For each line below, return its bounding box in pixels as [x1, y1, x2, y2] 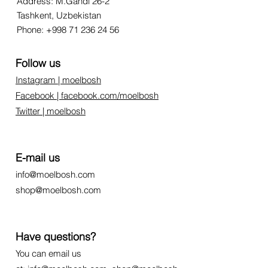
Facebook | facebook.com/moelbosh [16, 90, 159, 102]
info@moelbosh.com [16, 169, 95, 181]
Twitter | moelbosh [16, 105, 86, 117]
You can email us [16, 248, 81, 260]
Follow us [16, 56, 60, 71]
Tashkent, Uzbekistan [17, 10, 101, 22]
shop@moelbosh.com [16, 184, 101, 196]
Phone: [17, 24, 46, 36]
